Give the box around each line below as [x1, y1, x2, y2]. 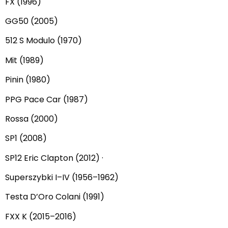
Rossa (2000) [5, 112, 58, 125]
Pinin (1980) [5, 74, 50, 86]
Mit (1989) [5, 54, 44, 66]
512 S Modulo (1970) [5, 35, 82, 47]
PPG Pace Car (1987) [5, 93, 88, 105]
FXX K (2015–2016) [5, 210, 76, 222]
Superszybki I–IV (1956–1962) [5, 172, 119, 184]
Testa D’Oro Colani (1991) [5, 191, 104, 203]
